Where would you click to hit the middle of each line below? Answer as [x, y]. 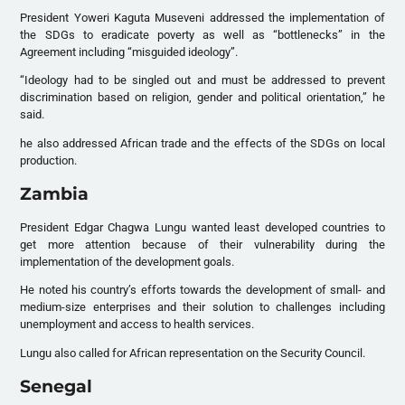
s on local [359, 144]
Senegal [57, 386]
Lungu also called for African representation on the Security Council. [193, 353]
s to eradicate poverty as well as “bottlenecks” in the [226, 34]
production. [49, 161]
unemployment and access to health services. [137, 325]
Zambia [55, 194]
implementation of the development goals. [127, 261]
